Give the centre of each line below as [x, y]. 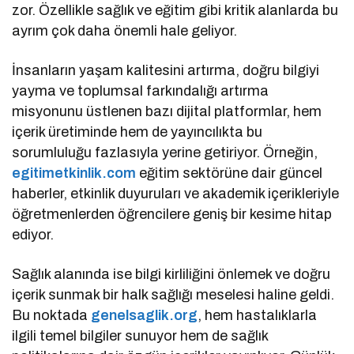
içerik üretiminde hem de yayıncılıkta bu [137, 132]
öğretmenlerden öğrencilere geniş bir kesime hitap [172, 214]
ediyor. [33, 234]
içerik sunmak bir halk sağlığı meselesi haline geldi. [173, 294]
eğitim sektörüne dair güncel [230, 173]
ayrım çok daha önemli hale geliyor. [125, 30]
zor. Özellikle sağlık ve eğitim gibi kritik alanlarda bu [175, 10]
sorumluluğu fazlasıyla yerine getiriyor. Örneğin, [165, 152]
